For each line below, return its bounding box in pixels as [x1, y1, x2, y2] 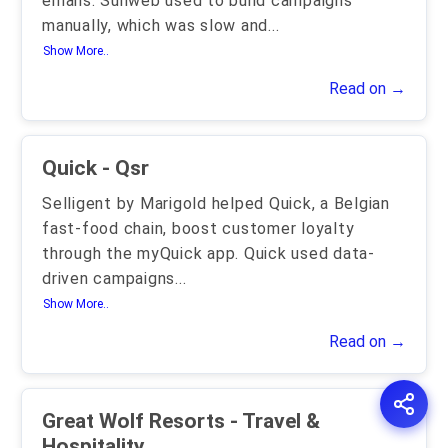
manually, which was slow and [42, 16, 268, 35]
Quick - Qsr [102, 156, 149, 180]
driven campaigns [42, 269, 175, 288]
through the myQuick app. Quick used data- [42, 244, 375, 263]
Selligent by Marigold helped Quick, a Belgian [42, 194, 390, 213]
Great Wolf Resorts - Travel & [42, 409, 230, 433]
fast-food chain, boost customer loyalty [42, 219, 355, 238]
